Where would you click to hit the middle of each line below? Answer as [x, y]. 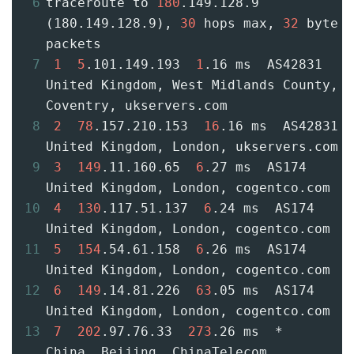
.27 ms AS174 [255, 168]
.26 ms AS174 [255, 250]
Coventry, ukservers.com [137, 106]
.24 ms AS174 [263, 209]
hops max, [239, 24]
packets [73, 44]
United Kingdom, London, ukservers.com [192, 147]
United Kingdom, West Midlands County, [192, 85]
